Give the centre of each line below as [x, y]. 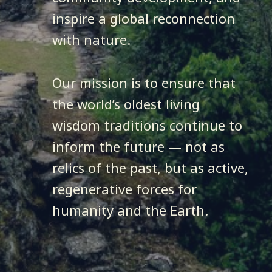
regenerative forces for [124, 189]
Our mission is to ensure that [144, 83]
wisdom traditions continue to [147, 125]
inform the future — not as [138, 147]
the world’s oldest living [126, 104]
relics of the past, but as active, [150, 168]
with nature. [91, 40]
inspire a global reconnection [144, 19]
